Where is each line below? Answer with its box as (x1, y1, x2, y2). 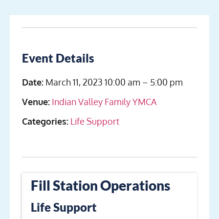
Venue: (22, 96, 50, 107)
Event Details (22, 50, 94, 65)
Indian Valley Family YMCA (52, 96, 156, 107)
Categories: (22, 115, 68, 127)
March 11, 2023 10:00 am (45, 76, 140, 88)
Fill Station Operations (31, 176, 170, 194)
